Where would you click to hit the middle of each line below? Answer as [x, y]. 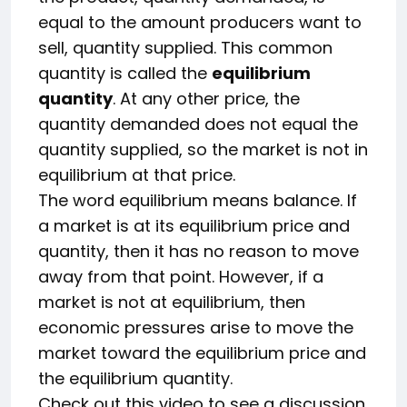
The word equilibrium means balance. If [198, 200]
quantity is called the [125, 73]
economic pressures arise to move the [196, 328]
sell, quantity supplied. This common [185, 48]
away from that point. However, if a [181, 277]
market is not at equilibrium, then [172, 302]
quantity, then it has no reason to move [199, 251]
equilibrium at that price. [137, 175]
